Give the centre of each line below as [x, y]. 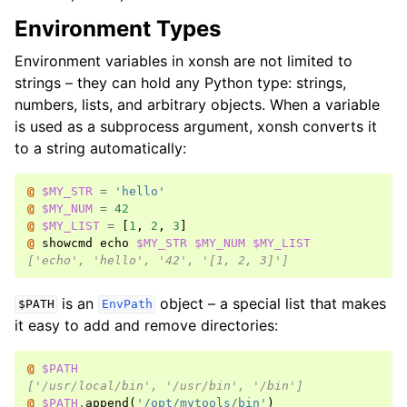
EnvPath [127, 304]
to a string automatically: [100, 148]
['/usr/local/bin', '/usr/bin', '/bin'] [165, 385]
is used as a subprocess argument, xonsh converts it [196, 126]
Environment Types [118, 28]
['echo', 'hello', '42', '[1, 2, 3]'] [158, 260]
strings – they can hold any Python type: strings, [180, 82]
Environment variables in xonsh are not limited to [184, 60]
